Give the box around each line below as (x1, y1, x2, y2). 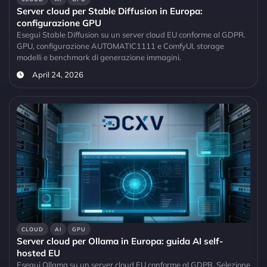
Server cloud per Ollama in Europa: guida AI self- (17, 235, 223, 247)
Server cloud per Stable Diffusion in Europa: (17, 5, 203, 17)
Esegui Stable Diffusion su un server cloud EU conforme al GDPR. (17, 30, 246, 40)
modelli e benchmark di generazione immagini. (17, 52, 181, 63)
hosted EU (17, 247, 60, 259)
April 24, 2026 (32, 70, 83, 80)
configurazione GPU (17, 17, 101, 29)
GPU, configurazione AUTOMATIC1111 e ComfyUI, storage (17, 41, 224, 51)
